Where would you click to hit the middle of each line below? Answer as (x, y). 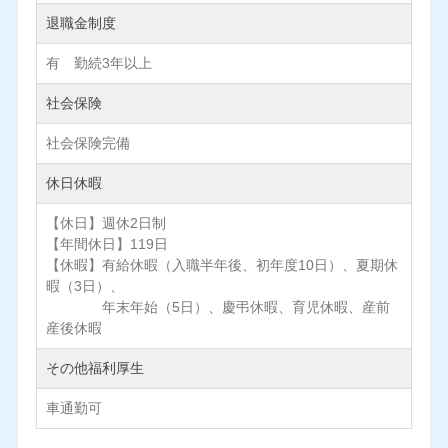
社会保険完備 (87, 143)
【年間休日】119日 (106, 244)
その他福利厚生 (94, 368)
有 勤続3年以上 (98, 63)
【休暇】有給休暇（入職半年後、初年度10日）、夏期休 (221, 265)
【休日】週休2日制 (105, 223)
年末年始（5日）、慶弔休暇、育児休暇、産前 (217, 307)
